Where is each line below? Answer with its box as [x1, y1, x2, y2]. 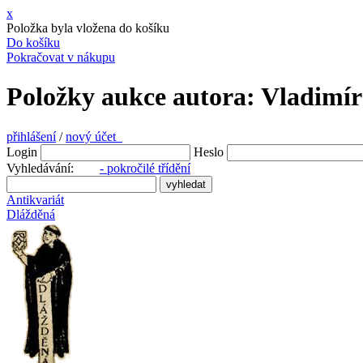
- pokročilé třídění [100, 160, 190, 175]
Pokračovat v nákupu [6, 50, 115, 64]
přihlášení [6, 129, 56, 143]
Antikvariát [6, 192, 64, 207]
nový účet [66, 129, 122, 143]
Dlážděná [6, 207, 55, 221]
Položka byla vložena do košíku [6, 21, 169, 35]
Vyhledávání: [6, 160, 100, 175]
